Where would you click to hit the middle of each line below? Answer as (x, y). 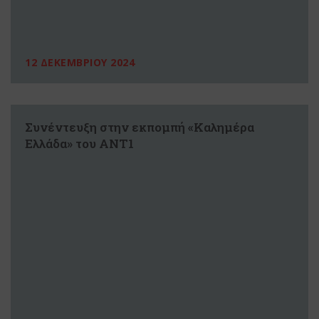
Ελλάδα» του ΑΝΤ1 (79, 143)
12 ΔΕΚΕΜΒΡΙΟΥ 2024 (80, 62)
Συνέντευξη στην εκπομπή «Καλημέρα (140, 127)
